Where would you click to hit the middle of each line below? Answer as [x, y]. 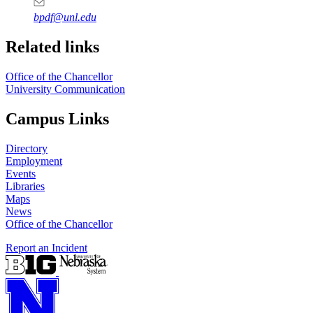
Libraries [25, 186]
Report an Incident [46, 247]
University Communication [65, 89]
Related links [52, 46]
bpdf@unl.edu [65, 17]
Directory [27, 148]
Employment [34, 161]
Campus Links [57, 118]
